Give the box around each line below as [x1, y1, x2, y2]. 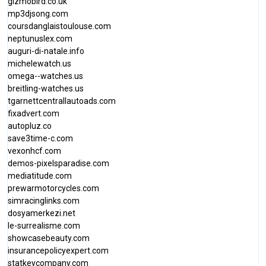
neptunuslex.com [8, 34, 72, 43]
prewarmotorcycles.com [8, 183, 99, 193]
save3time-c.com [8, 134, 73, 143]
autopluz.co [8, 121, 52, 131]
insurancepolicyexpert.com [8, 246, 109, 255]
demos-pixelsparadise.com [8, 159, 109, 168]
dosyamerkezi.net [8, 208, 75, 218]
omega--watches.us [8, 71, 83, 81]
